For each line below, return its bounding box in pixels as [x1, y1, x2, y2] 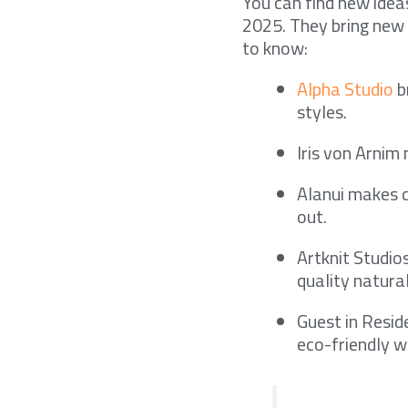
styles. [297, 97, 348, 127]
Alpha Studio [297, 75, 394, 104]
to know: [242, 34, 309, 63]
